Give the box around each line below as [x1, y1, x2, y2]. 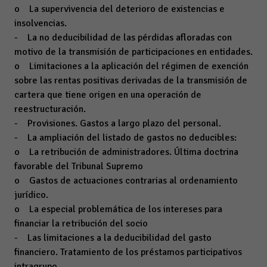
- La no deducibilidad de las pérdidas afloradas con [14, 32, 232, 44]
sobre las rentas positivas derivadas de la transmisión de [14, 74, 247, 86]
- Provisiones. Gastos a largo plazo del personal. [14, 117, 221, 129]
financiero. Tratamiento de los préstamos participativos [14, 246, 242, 258]
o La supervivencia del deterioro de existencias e [14, 3, 225, 15]
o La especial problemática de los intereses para [14, 203, 222, 215]
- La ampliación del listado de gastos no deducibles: [14, 132, 237, 144]
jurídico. [14, 189, 48, 201]
